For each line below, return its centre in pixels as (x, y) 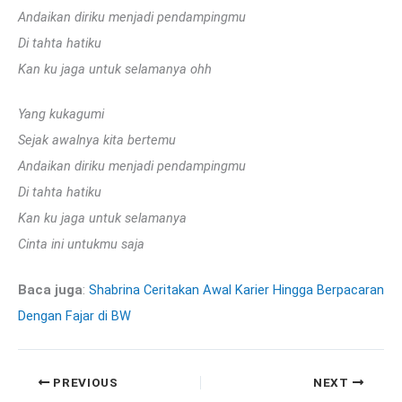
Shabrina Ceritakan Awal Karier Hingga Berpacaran (236, 290)
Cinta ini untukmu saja (81, 245)
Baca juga (50, 290)
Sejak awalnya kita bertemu (97, 140)
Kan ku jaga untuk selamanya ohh (115, 69)
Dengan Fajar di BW (74, 316)
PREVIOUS (84, 383)
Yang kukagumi (61, 114)
